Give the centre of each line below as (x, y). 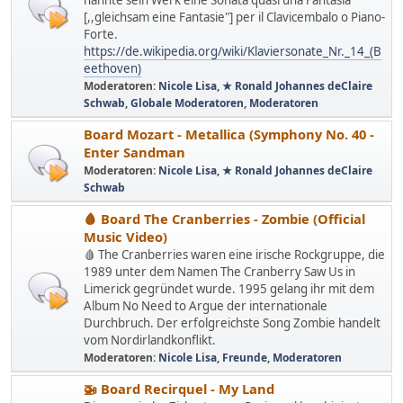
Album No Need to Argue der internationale (206, 306)
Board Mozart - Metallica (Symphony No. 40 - (229, 134)
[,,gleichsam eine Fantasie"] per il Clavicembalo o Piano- (234, 18)
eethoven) (112, 69)
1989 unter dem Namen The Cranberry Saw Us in (219, 272)
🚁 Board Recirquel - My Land (179, 389)
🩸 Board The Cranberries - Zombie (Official (224, 219)
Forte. (101, 35)
